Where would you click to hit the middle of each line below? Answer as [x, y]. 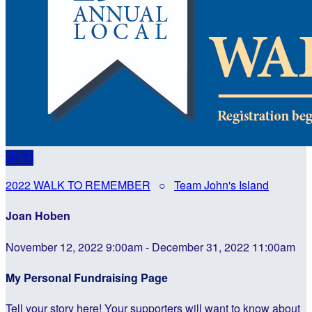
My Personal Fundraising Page [87, 277]
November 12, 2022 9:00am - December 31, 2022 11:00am [150, 247]
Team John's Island [221, 185]
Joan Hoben [38, 216]
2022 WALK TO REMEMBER [78, 185]
